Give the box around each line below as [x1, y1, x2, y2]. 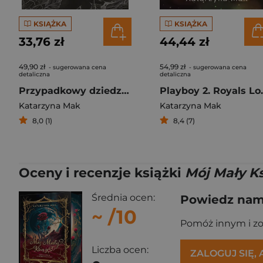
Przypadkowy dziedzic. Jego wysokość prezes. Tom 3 [122, 85, 129, 96]
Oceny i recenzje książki [19, 165, 185, 181]
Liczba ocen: [92, 244, 149, 255]
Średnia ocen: [92, 192, 155, 203]
